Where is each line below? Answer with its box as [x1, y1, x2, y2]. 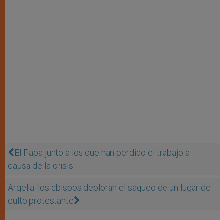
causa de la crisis [8, 160, 73, 171]
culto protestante [8, 195, 74, 206]
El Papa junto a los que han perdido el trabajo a [14, 147, 190, 158]
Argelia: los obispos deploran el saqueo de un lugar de [8, 182, 211, 192]
